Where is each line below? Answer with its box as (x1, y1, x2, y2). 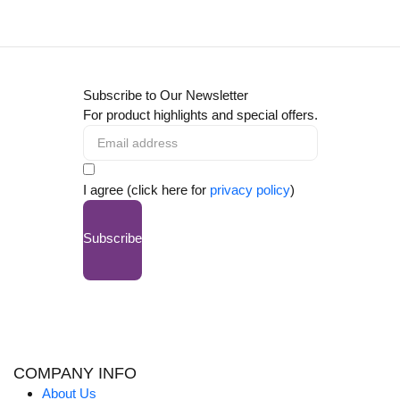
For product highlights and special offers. (82, 107, 318, 123)
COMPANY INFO (13, 364, 137, 383)
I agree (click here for (82, 182, 210, 198)
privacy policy (209, 182, 290, 198)
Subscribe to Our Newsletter (82, 87, 248, 104)
